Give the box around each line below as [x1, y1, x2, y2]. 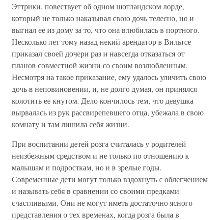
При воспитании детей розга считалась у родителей [12, 138, 186, 149]
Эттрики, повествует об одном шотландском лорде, [12, 1, 184, 11]
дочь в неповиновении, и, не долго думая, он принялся [12, 83, 197, 94]
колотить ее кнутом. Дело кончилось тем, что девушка [12, 95, 193, 106]
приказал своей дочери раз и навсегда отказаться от [12, 48, 185, 58]
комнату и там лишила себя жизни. [12, 119, 129, 129]
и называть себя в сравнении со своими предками [12, 186, 179, 196]
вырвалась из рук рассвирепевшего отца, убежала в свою [12, 107, 204, 117]
